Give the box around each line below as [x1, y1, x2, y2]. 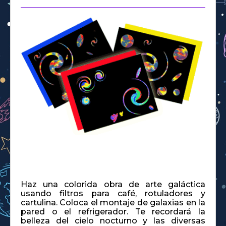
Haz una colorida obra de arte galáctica [21, 179, 205, 189]
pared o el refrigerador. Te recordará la [21, 206, 205, 216]
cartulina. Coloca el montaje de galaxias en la [21, 197, 205, 207]
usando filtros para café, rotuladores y [21, 188, 205, 198]
